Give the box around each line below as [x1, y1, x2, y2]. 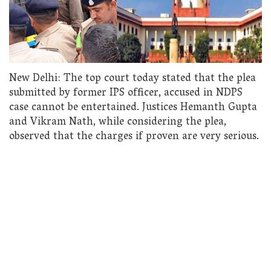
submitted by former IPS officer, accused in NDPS [9, 83, 243, 103]
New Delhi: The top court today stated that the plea [9, 68, 256, 89]
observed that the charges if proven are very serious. [9, 126, 259, 147]
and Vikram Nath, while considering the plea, [9, 112, 226, 132]
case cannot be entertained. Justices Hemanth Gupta [9, 97, 257, 118]
